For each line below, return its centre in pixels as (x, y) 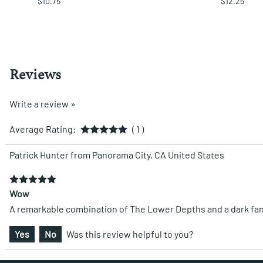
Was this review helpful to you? (130, 234)
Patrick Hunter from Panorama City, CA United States (117, 155)
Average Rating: (43, 129)
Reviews (35, 75)
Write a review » (43, 104)
